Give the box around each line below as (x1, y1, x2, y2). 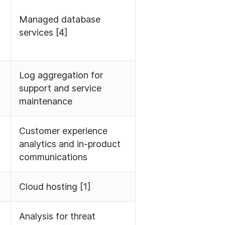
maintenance (19, 96, 73, 107)
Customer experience (19, 126, 108, 137)
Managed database (19, 14, 101, 25)
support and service (19, 83, 102, 94)
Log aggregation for (19, 70, 103, 81)
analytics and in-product (19, 139, 121, 150)
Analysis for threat (19, 211, 96, 222)
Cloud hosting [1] (19, 181, 91, 192)
